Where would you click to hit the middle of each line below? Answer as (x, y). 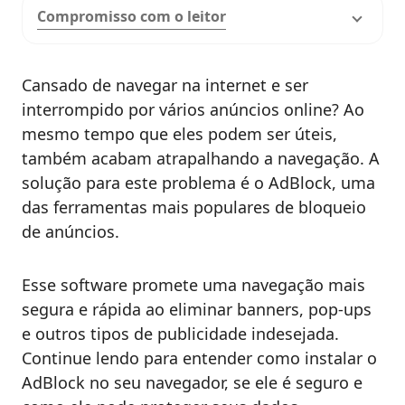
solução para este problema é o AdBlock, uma (198, 183)
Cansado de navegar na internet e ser (165, 85)
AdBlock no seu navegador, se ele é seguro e (192, 383)
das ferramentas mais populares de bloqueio (194, 207)
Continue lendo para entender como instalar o (199, 358)
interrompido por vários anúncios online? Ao (193, 110)
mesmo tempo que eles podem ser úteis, (179, 134)
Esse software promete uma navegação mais (193, 285)
